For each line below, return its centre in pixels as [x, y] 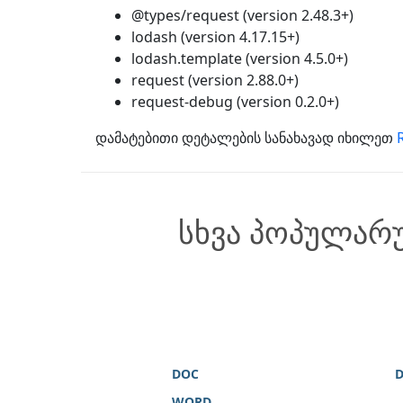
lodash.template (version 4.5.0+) [240, 59]
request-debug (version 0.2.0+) [235, 102]
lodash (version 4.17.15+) [215, 37]
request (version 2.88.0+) [215, 81]
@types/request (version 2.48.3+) [242, 16]
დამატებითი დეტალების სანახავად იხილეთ [246, 138]
